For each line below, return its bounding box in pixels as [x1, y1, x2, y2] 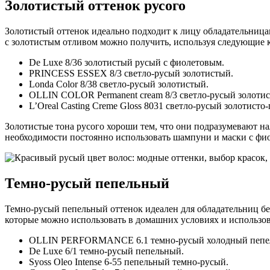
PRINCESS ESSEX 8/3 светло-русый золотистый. [29, 68, 233, 79]
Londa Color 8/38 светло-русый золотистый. [29, 79, 209, 90]
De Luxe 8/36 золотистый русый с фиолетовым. [29, 57, 224, 68]
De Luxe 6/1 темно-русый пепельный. [29, 245, 184, 256]
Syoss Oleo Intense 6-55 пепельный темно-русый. [29, 256, 228, 267]
